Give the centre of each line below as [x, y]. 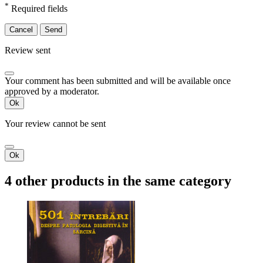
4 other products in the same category [118, 181]
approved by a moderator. [52, 92]
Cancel [21, 30]
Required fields [38, 9]
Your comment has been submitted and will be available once [118, 81]
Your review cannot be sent [55, 124]
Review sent [28, 50]
